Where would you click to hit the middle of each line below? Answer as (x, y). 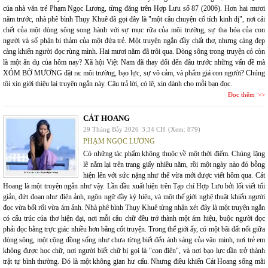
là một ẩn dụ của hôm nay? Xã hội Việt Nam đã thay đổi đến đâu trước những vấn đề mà (134, 62)
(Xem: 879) (184, 129)
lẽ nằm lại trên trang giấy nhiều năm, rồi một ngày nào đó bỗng (174, 165)
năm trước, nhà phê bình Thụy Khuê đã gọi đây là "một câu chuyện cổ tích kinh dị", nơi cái (134, 19)
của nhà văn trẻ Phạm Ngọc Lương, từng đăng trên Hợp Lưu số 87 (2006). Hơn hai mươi (134, 8)
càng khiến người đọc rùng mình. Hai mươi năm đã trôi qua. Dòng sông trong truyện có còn (134, 51)
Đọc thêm (241, 95)
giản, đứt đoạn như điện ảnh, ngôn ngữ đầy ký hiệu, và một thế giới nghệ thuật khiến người (134, 197)
